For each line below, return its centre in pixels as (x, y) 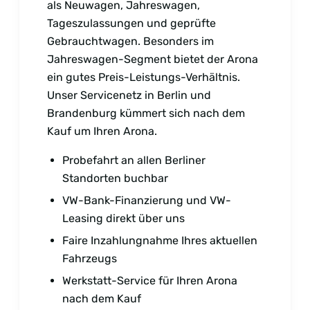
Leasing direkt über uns (124, 218)
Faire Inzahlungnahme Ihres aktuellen (160, 240)
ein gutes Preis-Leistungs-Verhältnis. (144, 77)
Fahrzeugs (90, 258)
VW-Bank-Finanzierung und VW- (147, 200)
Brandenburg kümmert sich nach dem (146, 113)
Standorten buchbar (115, 178)
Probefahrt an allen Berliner (134, 160)
